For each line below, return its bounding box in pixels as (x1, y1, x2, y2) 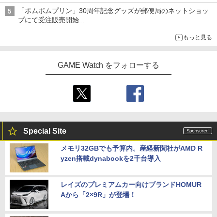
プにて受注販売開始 (18, 16, 79, 24)
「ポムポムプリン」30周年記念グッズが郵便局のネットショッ (18, 7, 209, 15)
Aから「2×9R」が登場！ (61, 191, 136, 199)
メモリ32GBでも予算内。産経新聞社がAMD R (61, 144, 202, 153)
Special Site (23, 127, 66, 136)
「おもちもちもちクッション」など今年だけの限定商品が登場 (18, 25, 208, 33)
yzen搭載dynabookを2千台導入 (61, 155, 161, 163)
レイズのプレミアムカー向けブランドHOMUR (61, 181, 201, 189)
